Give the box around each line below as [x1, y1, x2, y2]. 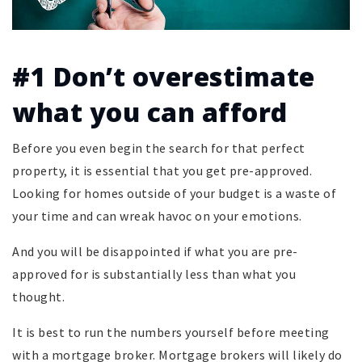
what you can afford [12, 95, 288, 130]
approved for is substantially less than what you [12, 266, 296, 283]
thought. [12, 288, 65, 305]
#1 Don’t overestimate [12, 59, 315, 95]
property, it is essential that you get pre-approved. [12, 162, 312, 179]
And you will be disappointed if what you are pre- [12, 243, 298, 260]
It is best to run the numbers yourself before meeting [12, 324, 330, 341]
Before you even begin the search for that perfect [12, 140, 305, 157]
